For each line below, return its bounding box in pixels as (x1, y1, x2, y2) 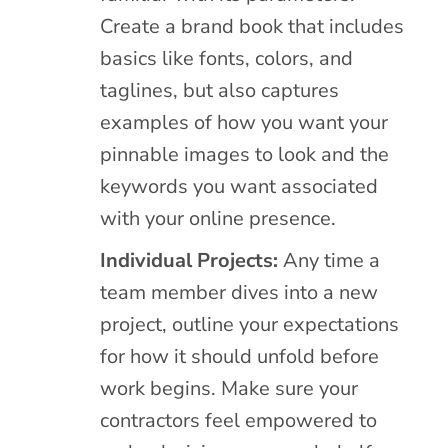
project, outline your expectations (100, 310, 400, 338)
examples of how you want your (100, 108, 389, 136)
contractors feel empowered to (100, 406, 378, 434)
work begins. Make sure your (100, 374, 359, 402)
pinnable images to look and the (100, 140, 390, 168)
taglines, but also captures (100, 76, 340, 104)
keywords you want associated (100, 172, 379, 200)
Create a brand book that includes (100, 12, 405, 40)
